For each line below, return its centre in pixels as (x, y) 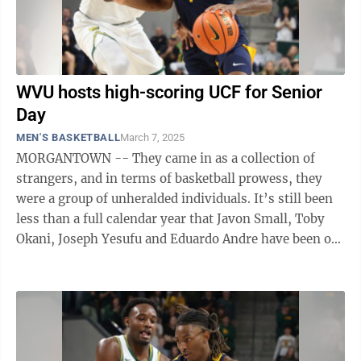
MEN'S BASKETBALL (68, 137)
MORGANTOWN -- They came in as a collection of (166, 158)
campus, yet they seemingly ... (106, 259)
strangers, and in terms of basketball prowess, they (169, 178)
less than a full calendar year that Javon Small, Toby (170, 219)
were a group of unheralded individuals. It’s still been (135, 199)
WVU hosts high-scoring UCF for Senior (169, 92)
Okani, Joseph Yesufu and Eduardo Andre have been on (178, 239)
